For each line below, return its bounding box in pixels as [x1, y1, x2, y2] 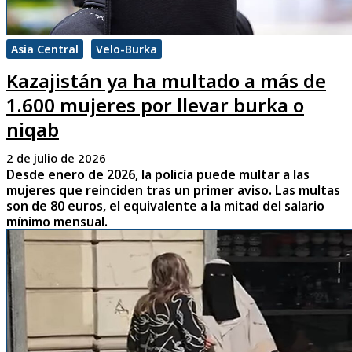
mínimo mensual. [6, 213, 108, 231]
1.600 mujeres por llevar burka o [6, 92, 304, 119]
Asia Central [11, 42, 79, 57]
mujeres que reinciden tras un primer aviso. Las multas [6, 181, 340, 200]
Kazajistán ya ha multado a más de [6, 68, 326, 94]
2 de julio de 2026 [6, 150, 106, 167]
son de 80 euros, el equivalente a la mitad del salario [6, 197, 324, 215]
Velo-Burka [96, 42, 157, 57]
